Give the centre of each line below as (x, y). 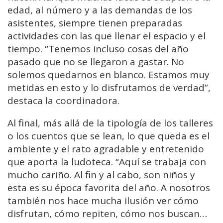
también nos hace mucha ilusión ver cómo (103, 200)
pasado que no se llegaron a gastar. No (96, 61)
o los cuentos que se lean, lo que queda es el (109, 136)
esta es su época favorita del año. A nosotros (109, 187)
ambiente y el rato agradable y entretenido (106, 149)
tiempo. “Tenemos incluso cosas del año (98, 49)
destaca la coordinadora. (63, 100)
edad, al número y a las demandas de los (100, 10)
